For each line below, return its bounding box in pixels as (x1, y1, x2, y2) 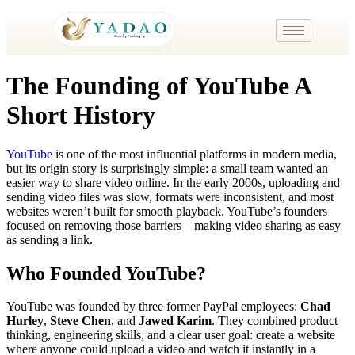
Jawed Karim (139, 314, 212, 328)
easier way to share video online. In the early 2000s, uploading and (6, 175, 340, 189)
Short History (6, 101, 155, 130)
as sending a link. (6, 232, 93, 246)
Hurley (6, 314, 44, 328)
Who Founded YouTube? (6, 262, 206, 284)
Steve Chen (50, 314, 111, 328)
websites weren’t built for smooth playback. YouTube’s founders (6, 204, 327, 218)
